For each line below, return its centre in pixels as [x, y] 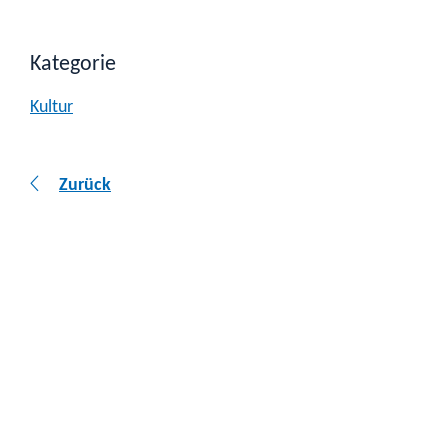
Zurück [85, 186]
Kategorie [73, 64]
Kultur [51, 107]
